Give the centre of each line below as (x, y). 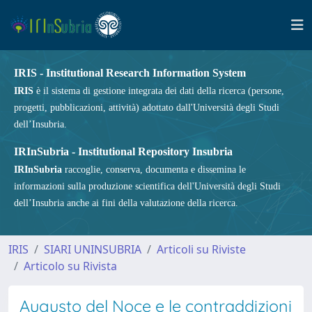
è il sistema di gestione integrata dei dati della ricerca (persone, (159, 91)
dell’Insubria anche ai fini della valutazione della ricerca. (126, 203)
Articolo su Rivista (70, 266)
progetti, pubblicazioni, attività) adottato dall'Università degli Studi (147, 108)
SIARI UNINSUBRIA (93, 249)
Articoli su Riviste (201, 249)
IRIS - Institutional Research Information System (130, 73)
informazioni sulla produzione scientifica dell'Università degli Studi (147, 186)
